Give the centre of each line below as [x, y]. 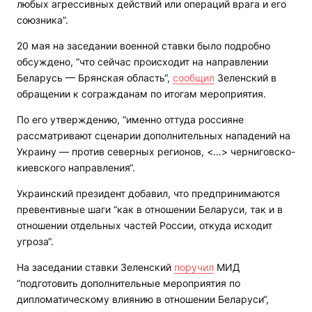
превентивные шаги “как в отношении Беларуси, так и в [150, 210]
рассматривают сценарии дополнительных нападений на [154, 136]
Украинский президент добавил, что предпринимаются [148, 194]
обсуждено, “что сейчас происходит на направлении [142, 62]
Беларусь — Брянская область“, [95, 78]
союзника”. [42, 20]
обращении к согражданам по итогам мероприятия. [141, 94]
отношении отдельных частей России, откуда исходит [145, 226]
